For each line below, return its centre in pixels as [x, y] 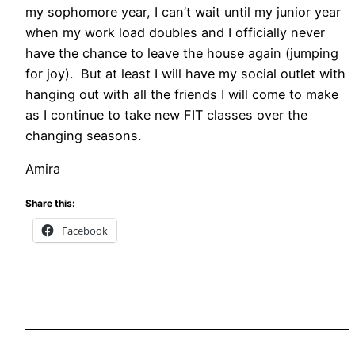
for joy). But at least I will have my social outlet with [185, 73]
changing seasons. [83, 135]
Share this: [50, 204]
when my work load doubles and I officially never [175, 32]
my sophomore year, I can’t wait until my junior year [183, 11]
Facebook [85, 231]
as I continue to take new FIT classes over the [166, 115]
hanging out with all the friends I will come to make [182, 94]
